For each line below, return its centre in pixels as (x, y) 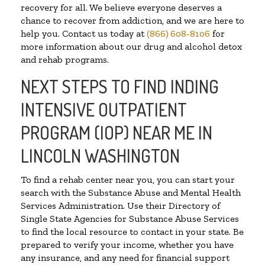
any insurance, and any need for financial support (125, 258)
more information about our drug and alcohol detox (131, 47)
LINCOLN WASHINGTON (100, 156)
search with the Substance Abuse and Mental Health (131, 193)
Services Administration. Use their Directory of (120, 206)
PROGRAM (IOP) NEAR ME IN (117, 133)
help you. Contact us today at (84, 34)
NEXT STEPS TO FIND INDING (120, 87)
